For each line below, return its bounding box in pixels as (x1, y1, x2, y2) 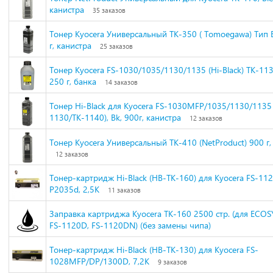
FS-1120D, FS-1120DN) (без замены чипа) (49, 219, 211, 231)
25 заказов (100, 42, 133, 50)
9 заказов (158, 258, 187, 266)
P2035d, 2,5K (49, 183, 99, 195)
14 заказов (105, 78, 138, 86)
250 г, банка (49, 76, 96, 87)
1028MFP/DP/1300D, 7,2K (49, 255, 149, 267)
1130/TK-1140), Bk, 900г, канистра (49, 112, 181, 123)
